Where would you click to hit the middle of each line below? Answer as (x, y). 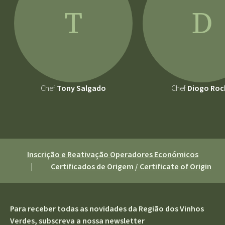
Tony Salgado (81, 89)
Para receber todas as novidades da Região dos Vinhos (107, 209)
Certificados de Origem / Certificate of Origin (131, 167)
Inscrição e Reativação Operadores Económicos (113, 155)
